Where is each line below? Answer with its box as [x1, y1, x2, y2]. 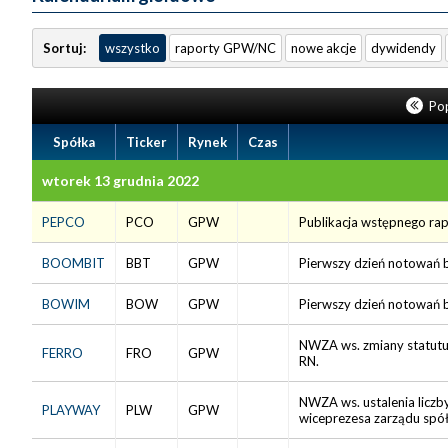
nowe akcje [291, 39, 356, 56]
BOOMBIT [42, 254, 105, 271]
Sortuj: [43, 39, 89, 56]
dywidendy [371, 39, 436, 56]
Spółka [52, 133, 95, 150]
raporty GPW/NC [175, 39, 276, 56]
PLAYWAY [42, 401, 100, 418]
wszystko [105, 39, 160, 56]
